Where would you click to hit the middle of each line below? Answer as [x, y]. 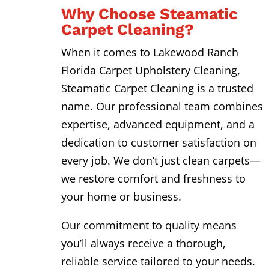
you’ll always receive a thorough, [143, 243]
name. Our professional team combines [162, 106]
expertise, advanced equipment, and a [158, 124]
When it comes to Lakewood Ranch [150, 52]
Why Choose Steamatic [149, 14]
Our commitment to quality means [149, 225]
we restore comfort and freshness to [153, 178]
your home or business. [121, 196]
